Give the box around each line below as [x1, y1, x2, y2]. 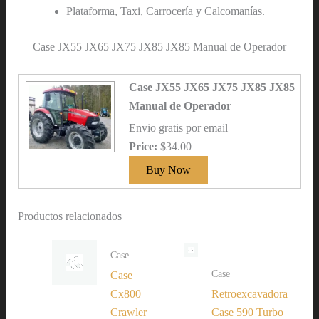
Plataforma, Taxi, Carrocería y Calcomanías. [66, 4, 265, 17]
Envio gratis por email [128, 122, 228, 135]
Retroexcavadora [211, 287, 288, 300]
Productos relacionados [17, 209, 122, 222]
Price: [128, 140, 160, 153]
